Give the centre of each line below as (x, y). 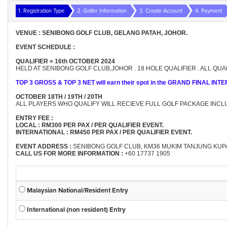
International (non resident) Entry (75, 210)
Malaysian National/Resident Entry (77, 191)
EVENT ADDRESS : (44, 146)
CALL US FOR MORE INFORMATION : (69, 154)
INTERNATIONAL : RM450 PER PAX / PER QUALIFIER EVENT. (104, 132)
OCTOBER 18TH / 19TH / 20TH (59, 97)
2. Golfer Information (102, 11)
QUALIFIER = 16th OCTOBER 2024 (65, 61)
